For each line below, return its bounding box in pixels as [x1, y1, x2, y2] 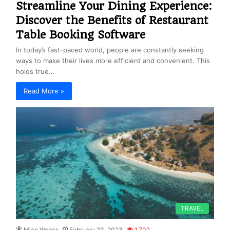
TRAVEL [181, 204, 204, 212]
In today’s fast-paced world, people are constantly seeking [16, 45, 204, 54]
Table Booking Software [16, 28, 145, 41]
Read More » [24, 86, 64, 95]
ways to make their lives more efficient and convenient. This [16, 56, 210, 65]
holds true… [16, 67, 54, 75]
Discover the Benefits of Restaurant [16, 13, 208, 27]
